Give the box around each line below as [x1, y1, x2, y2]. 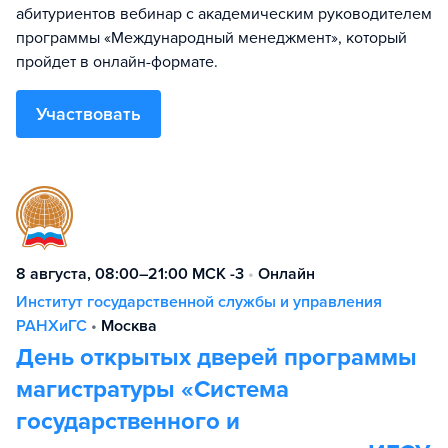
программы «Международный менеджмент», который [16, 28, 407, 48]
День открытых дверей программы [16, 343, 417, 372]
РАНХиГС [16, 316, 87, 336]
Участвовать [36, 103, 141, 125]
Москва [101, 316, 157, 336]
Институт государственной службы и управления [16, 292, 382, 312]
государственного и [16, 407, 240, 436]
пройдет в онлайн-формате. [16, 52, 218, 72]
